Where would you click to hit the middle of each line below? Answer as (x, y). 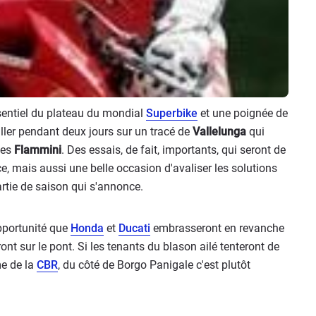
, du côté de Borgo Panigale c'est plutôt (154, 265)
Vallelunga (219, 132)
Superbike (172, 113)
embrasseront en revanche (217, 228)
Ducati (134, 228)
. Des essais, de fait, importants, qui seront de (174, 150)
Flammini (38, 150)
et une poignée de (243, 113)
